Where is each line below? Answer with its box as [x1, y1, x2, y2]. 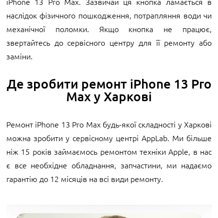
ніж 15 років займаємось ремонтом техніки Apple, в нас [6, 145, 212, 157]
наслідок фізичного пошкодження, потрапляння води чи [6, 9, 212, 20]
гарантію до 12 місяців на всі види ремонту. [6, 173, 163, 184]
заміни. [6, 50, 35, 61]
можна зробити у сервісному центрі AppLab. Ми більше [6, 132, 212, 143]
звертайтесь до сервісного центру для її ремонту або [6, 36, 212, 48]
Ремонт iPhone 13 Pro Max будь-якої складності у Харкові [6, 118, 212, 129]
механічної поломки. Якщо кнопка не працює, [6, 23, 212, 34]
